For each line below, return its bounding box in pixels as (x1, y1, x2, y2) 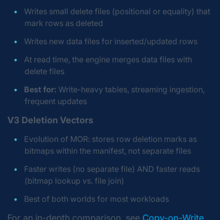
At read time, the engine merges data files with (24, 55, 192, 64)
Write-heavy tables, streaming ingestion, (56, 84, 205, 94)
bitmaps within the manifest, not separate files (25, 146, 191, 156)
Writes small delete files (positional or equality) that (24, 6, 210, 16)
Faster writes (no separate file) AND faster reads (24, 164, 200, 174)
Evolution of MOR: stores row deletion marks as (24, 134, 197, 144)
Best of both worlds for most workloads (24, 194, 169, 204)
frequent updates (25, 96, 87, 106)
